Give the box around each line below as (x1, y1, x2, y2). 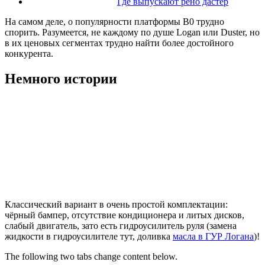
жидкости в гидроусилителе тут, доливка (5, 231, 173, 242)
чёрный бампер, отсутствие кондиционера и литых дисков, (5, 210, 244, 221)
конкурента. (5, 49, 53, 59)
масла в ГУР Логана (173, 231, 254, 242)
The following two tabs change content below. (5, 251, 177, 262)
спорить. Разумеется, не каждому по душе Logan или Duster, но (5, 27, 260, 38)
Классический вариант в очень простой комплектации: (5, 199, 228, 210)
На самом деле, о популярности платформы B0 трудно (5, 17, 224, 27)
